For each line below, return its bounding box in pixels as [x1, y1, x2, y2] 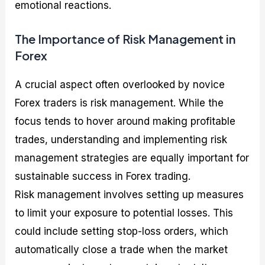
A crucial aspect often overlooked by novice [15, 79, 225, 91]
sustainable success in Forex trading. [15, 170, 191, 183]
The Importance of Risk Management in [15, 31, 236, 47]
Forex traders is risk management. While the [15, 97, 224, 109]
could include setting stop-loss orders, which [15, 225, 229, 238]
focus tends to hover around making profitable [15, 115, 236, 128]
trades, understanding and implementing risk [15, 134, 228, 146]
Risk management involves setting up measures [15, 189, 244, 201]
